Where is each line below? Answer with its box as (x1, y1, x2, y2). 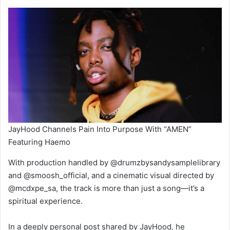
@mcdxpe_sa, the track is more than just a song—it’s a (8, 183, 204, 194)
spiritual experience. (8, 196, 83, 206)
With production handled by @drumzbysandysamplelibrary (8, 158, 220, 168)
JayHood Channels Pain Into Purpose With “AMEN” (8, 124, 191, 135)
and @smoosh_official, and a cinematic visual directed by (8, 170, 214, 181)
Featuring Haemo (8, 137, 70, 147)
